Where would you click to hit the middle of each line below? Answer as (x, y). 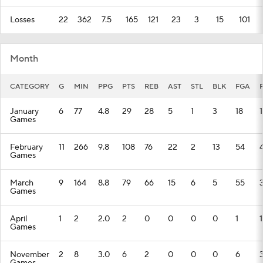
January (24, 112)
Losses (22, 20)
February (26, 147)
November (30, 255)
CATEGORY (30, 87)
